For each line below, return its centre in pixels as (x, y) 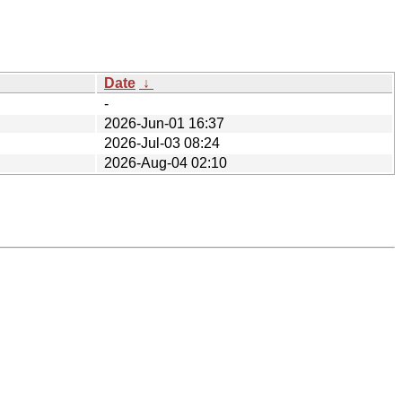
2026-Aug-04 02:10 (166, 162)
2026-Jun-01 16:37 (164, 123)
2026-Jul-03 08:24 (162, 143)
